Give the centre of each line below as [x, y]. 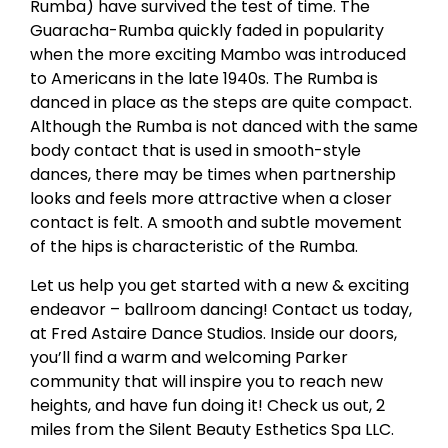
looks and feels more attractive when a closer [211, 199]
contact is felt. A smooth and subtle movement [216, 223]
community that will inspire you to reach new [206, 381]
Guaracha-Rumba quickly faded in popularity [207, 31]
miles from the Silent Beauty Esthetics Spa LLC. [212, 429]
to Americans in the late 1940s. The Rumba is [204, 79]
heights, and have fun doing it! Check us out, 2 [207, 405]
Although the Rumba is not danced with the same [224, 127]
